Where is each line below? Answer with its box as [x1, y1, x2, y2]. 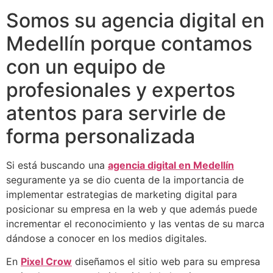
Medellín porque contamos [6, 32, 252, 56]
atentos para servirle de [6, 101, 226, 126]
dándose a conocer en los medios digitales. [6, 232, 207, 245]
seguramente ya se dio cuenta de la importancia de [6, 174, 244, 186]
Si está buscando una [6, 159, 108, 172]
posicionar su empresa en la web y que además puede [6, 203, 257, 216]
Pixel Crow [21, 255, 72, 268]
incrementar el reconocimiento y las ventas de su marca [6, 218, 264, 230]
